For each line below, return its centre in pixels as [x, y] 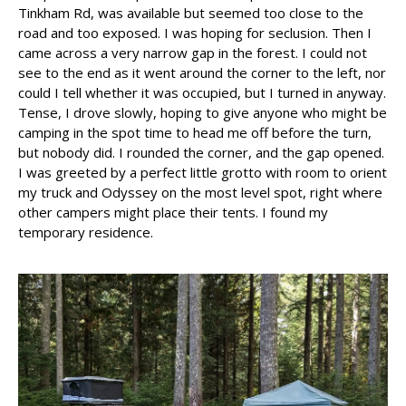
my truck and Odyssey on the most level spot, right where [200, 192]
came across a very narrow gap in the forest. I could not [193, 52]
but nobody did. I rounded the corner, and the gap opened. [201, 152]
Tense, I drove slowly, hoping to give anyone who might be [203, 112]
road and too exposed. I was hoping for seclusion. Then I [195, 32]
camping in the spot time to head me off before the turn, [195, 132]
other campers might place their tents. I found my [173, 212]
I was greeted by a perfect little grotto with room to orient [203, 172]
